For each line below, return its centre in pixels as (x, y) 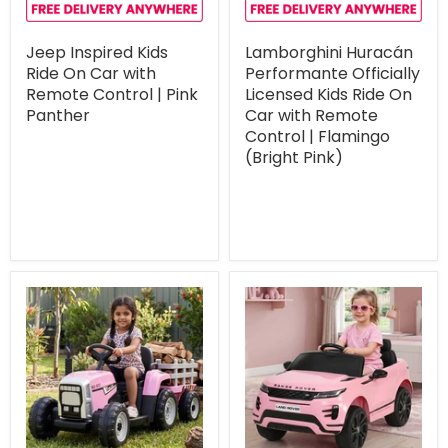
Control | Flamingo (317, 137)
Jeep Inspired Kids (97, 53)
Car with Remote (311, 116)
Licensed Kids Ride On (328, 95)
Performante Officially (332, 74)
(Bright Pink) (294, 158)
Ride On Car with (91, 74)
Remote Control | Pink (112, 95)
